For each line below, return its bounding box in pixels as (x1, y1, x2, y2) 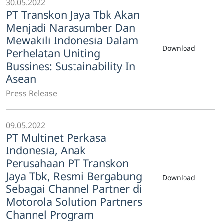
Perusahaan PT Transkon (6, 156, 129, 170)
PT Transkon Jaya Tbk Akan (6, 7, 140, 22)
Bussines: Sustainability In (6, 59, 135, 73)
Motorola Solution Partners (6, 194, 142, 209)
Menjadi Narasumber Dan (6, 20, 135, 35)
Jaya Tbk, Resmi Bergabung (6, 169, 142, 183)
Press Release (6, 88, 57, 99)
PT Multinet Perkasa (6, 130, 106, 145)
